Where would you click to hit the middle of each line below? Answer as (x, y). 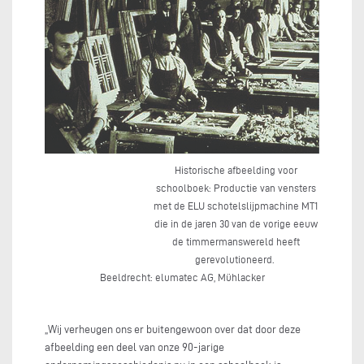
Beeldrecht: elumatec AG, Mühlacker (182, 277)
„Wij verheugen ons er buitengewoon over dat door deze (173, 329)
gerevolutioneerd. (236, 260)
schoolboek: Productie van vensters (236, 188)
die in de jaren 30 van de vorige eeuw (236, 224)
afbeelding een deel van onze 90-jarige (134, 347)
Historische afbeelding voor (236, 170)
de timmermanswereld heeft (236, 242)
